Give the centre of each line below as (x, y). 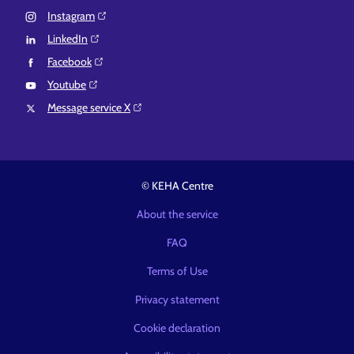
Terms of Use (177, 271)
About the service (177, 214)
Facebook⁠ (70, 62)
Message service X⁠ (89, 107)
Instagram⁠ (71, 16)
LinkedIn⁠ (68, 39)
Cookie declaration (177, 328)
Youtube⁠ (67, 85)
